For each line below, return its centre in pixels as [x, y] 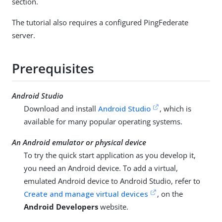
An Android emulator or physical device [79, 142]
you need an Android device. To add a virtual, [101, 168]
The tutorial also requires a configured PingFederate [100, 23]
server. [24, 35]
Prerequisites [53, 68]
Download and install [61, 109]
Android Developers [61, 207]
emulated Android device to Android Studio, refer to [112, 181]
